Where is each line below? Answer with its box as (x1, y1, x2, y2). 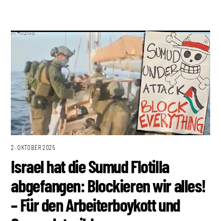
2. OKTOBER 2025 (11, 144, 56, 151)
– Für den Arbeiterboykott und (11, 194, 180, 216)
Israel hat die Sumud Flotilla (11, 155, 169, 177)
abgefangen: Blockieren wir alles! (11, 175, 206, 196)
